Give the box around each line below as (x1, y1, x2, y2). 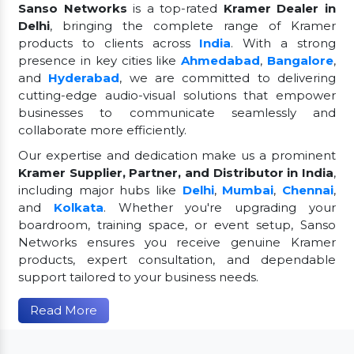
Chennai (282, 182, 334, 198)
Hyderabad (48, 70, 120, 85)
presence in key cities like (18, 52, 182, 68)
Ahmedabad (181, 52, 261, 68)
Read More (30, 302, 97, 318)
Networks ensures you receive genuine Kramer (18, 234, 336, 250)
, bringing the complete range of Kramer (50, 17, 336, 33)
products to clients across (18, 35, 200, 51)
